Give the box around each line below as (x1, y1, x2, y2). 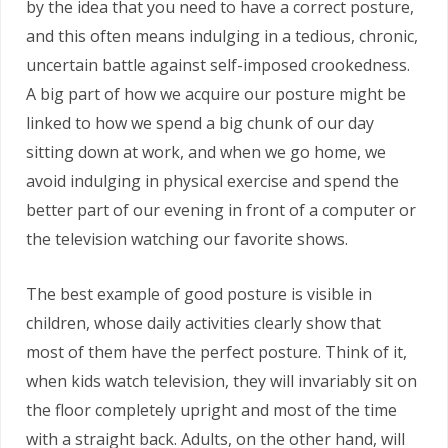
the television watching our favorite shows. (26, 228, 348, 250)
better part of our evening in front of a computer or (26, 199, 416, 221)
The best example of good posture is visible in (26, 283, 372, 305)
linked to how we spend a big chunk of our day (26, 112, 374, 134)
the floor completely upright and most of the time (26, 399, 397, 421)
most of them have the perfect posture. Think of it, (26, 341, 407, 363)
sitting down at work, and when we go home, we (26, 141, 386, 163)
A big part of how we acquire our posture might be (26, 83, 406, 105)
